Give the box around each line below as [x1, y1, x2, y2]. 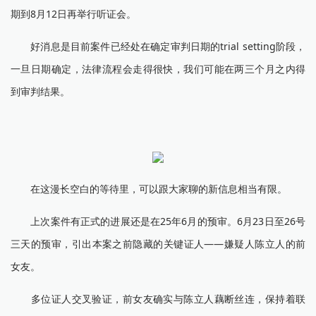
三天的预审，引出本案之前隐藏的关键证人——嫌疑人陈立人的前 [11, 237, 305, 250]
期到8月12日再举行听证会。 [11, 7, 136, 20]
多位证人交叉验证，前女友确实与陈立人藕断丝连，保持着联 [11, 292, 305, 305]
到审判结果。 [11, 85, 70, 98]
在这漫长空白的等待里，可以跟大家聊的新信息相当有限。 [11, 182, 287, 195]
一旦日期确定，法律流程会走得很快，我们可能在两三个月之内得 [11, 62, 305, 75]
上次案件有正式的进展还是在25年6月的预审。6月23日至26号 [11, 214, 305, 228]
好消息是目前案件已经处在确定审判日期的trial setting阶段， [11, 39, 305, 53]
